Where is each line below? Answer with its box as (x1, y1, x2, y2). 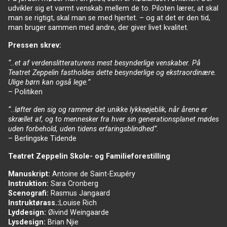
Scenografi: (8, 188, 51, 198)
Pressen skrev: (8, 41, 61, 50)
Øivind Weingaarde (48, 208, 109, 217)
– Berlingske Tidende (8, 134, 77, 143)
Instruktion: (8, 179, 51, 188)
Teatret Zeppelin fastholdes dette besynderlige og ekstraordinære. (8, 68, 216, 77)
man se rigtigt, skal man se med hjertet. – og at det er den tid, (8, 13, 210, 22)
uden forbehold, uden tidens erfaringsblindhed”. (8, 124, 159, 133)
